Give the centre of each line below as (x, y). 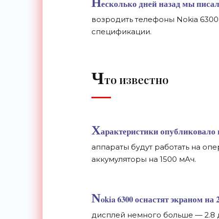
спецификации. (121, 32)
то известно (137, 80)
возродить (112, 19)
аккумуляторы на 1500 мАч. (144, 159)
